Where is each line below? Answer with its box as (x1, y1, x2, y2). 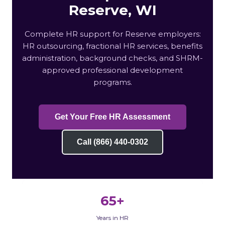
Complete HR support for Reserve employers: (24, 29, 201, 39)
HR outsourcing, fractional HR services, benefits (23, 41, 202, 51)
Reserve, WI (68, 1, 157, 19)
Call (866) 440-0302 (77, 137, 148, 146)
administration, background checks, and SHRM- (22, 53, 203, 63)
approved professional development (42, 65, 183, 75)
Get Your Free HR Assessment (55, 112, 170, 121)
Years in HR (96, 213, 129, 221)
